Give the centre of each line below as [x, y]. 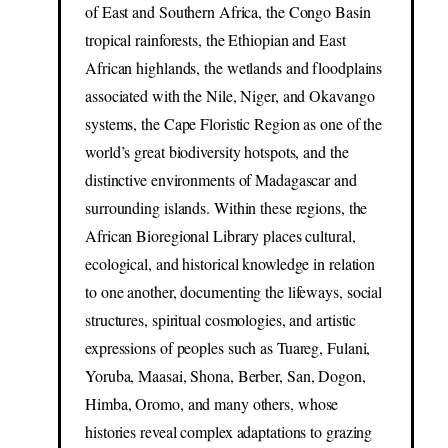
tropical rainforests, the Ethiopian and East [215, 40]
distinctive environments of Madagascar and [221, 180]
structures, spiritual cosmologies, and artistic [221, 320]
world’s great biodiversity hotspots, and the [217, 152]
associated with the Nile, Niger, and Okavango [230, 96]
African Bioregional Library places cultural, [220, 236]
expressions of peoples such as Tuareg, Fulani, [228, 348]
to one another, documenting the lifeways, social [234, 292]
